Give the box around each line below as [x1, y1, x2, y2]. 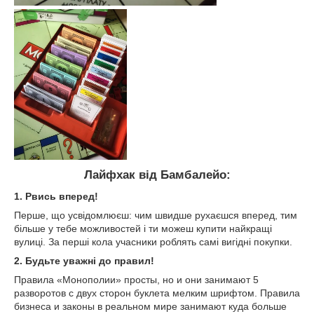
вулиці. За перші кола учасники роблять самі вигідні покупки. [14, 235, 292, 247]
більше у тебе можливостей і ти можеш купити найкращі [14, 222, 272, 234]
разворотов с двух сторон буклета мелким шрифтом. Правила [14, 287, 300, 299]
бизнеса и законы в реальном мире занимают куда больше [14, 300, 287, 312]
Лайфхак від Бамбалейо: [83, 168, 231, 182]
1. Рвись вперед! [14, 190, 98, 202]
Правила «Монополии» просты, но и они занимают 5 [14, 273, 259, 285]
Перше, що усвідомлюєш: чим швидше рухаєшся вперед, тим [14, 209, 297, 221]
